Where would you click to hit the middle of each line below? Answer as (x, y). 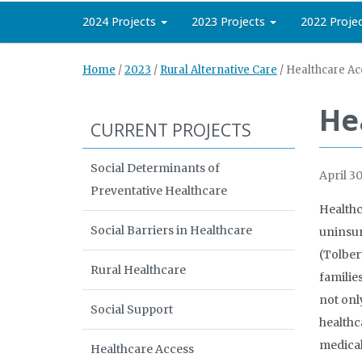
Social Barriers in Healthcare (171, 230)
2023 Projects (230, 21)
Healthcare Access (142, 349)
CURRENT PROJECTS (171, 130)
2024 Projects (121, 21)
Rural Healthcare (138, 270)
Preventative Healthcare (159, 191)
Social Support (132, 309)
